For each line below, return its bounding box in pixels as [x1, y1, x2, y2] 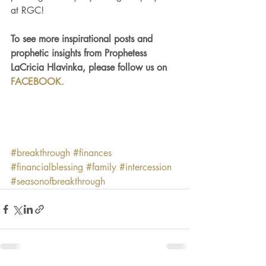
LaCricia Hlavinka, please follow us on [11, 61, 170, 74]
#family [86, 161, 116, 174]
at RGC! [11, 4, 44, 17]
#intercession [119, 161, 172, 174]
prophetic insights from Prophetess [11, 47, 150, 60]
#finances [73, 147, 112, 160]
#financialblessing [11, 161, 83, 174]
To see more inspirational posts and [11, 33, 156, 46]
